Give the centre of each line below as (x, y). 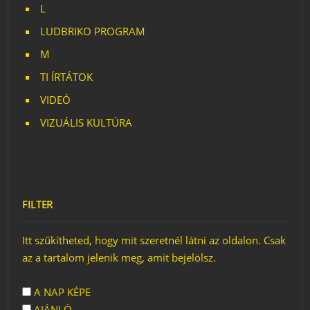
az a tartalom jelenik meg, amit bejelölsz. (119, 257)
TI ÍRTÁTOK (67, 77)
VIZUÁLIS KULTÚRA (86, 122)
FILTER (38, 204)
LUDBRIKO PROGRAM (93, 31)
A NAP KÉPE (61, 292)
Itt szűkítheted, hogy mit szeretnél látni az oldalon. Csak (154, 240)
